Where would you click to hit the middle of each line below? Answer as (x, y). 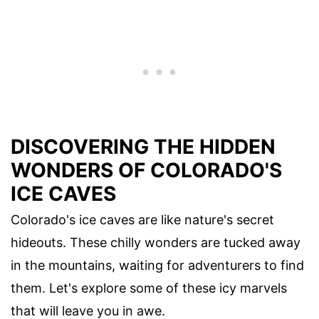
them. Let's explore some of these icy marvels (149, 288)
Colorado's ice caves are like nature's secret (142, 219)
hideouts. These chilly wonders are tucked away (156, 242)
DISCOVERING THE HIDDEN (143, 146)
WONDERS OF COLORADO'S (146, 170)
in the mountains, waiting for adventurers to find (157, 265)
